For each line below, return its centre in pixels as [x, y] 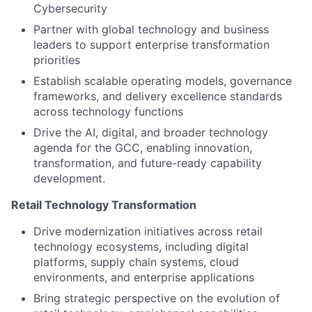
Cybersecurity [70, 8]
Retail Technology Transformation [104, 205]
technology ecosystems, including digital [141, 247]
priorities [57, 60]
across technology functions [108, 111]
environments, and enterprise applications [144, 277]
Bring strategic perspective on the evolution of [157, 298]
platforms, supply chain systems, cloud [136, 262]
